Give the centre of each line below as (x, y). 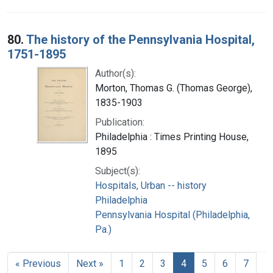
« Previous (38, 263)
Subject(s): (118, 171)
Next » (90, 263)
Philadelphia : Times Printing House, (172, 136)
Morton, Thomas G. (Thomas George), (174, 88)
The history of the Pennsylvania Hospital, (140, 39)
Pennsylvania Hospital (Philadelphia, (172, 214)
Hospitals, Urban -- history (151, 185)
